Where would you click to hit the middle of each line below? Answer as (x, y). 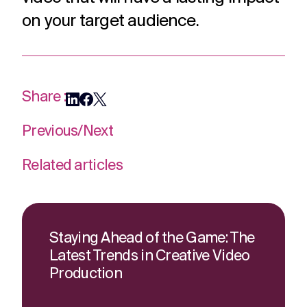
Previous (50, 132)
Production (86, 274)
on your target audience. (111, 22)
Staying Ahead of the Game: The (152, 239)
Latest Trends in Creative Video (150, 257)
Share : (44, 98)
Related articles (72, 166)
